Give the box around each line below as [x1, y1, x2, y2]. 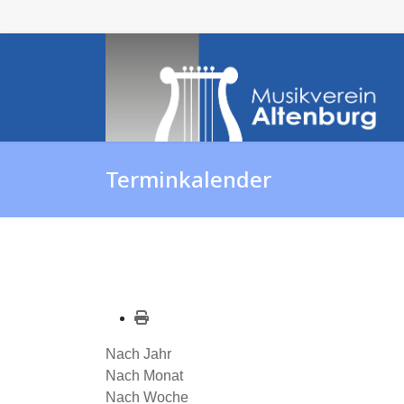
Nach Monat [106, 368, 183, 383]
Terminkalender [106, 164, 271, 194]
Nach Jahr [106, 346, 171, 362]
